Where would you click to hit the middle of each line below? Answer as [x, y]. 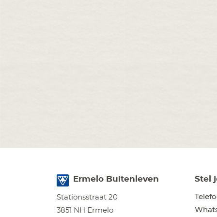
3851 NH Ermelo [85, 210]
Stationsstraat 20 [87, 197]
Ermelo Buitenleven [115, 179]
